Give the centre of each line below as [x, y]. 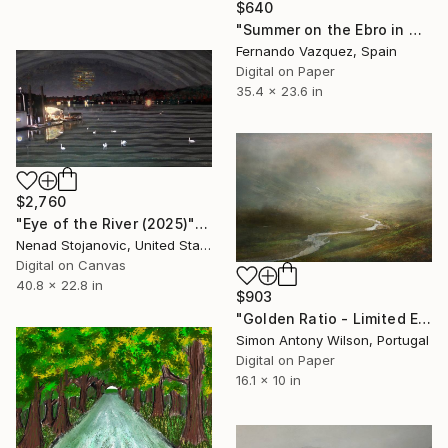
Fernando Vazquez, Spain [316, 50]
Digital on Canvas [71, 265]
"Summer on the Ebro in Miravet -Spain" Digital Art [415, 29]
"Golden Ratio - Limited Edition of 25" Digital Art [425, 319]
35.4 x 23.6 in [279, 90]
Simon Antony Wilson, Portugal [332, 340]
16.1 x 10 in [268, 380]
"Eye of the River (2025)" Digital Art [202, 224]
